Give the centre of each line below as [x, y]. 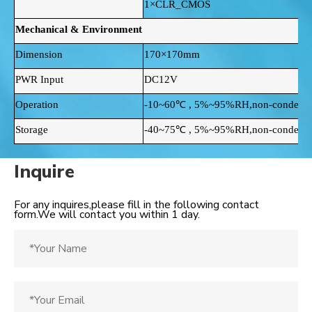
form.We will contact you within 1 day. [107, 215]
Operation [37, 105]
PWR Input [39, 80]
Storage [32, 130]
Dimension [39, 55]
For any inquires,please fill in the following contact [136, 205]
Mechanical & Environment [79, 30]
